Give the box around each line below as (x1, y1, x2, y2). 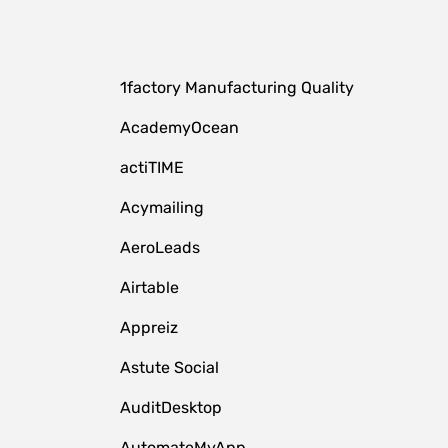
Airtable (119, 278, 179, 297)
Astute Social (119, 358, 219, 377)
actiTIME (119, 158, 184, 177)
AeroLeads (119, 238, 200, 257)
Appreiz (119, 318, 178, 337)
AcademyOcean (119, 118, 239, 137)
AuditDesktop (119, 398, 222, 417)
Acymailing (119, 198, 204, 217)
